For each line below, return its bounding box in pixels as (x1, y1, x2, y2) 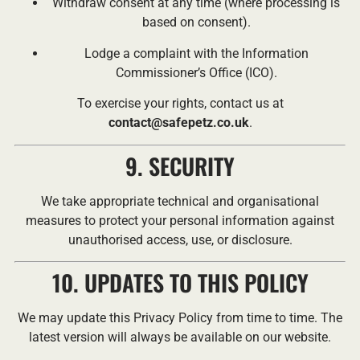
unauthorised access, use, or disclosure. (67, 231, 292, 247)
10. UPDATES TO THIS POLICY (51, 265, 309, 299)
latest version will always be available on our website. (29, 329, 331, 345)
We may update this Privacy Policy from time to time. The (18, 309, 342, 325)
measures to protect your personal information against (26, 212, 334, 228)
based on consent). (141, 14, 251, 31)
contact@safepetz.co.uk (108, 115, 249, 131)
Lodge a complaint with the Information (84, 45, 309, 61)
